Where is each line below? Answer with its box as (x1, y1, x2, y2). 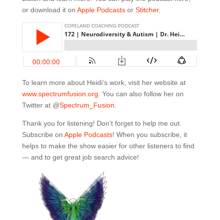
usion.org (69, 90, 98, 98)
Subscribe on (22, 131, 64, 138)
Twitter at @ (22, 101, 59, 109)
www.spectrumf (22, 90, 69, 98)
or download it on (22, 6, 77, 14)
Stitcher (135, 6, 159, 14)
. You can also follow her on (98, 90, 184, 98)
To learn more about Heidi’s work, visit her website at (22, 79, 186, 86)
